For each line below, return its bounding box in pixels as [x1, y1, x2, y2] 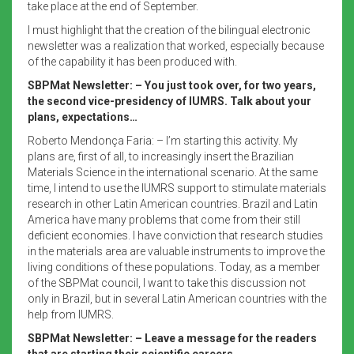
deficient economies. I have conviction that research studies [28, 228, 323, 242]
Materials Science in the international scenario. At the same [28, 165, 318, 179]
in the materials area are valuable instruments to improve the [28, 244, 325, 258]
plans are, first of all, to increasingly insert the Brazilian [28, 149, 294, 163]
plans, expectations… [28, 110, 137, 123]
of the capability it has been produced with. [28, 55, 237, 68]
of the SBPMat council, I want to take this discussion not [28, 276, 306, 289]
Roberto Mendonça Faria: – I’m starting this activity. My [28, 134, 298, 147]
